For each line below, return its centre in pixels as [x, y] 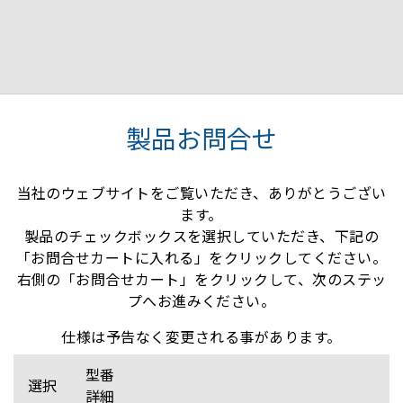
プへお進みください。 [201, 301]
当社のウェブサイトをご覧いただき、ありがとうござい [201, 193]
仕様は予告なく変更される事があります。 [201, 337]
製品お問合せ [201, 138]
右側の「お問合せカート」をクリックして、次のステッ [201, 279]
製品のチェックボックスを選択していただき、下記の [201, 236]
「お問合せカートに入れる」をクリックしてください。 [201, 258]
